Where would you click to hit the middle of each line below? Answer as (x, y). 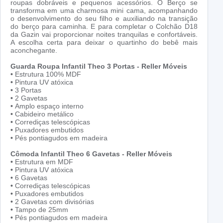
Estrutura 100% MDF (48, 74)
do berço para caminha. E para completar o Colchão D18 (104, 27)
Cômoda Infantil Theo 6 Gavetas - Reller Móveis (91, 154)
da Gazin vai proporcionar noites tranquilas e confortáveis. (104, 35)
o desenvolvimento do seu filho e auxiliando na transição (104, 19)
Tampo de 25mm (41, 210)
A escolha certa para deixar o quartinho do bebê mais (104, 43)
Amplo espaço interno (49, 106)
